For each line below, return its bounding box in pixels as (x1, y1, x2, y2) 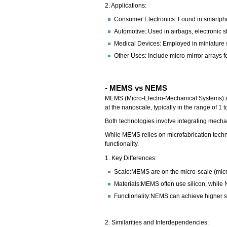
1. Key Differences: (105, 154, 157, 162)
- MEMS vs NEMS (105, 83, 168, 92)
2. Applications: (105, 2, 147, 9)
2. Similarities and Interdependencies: (105, 218, 211, 226)
